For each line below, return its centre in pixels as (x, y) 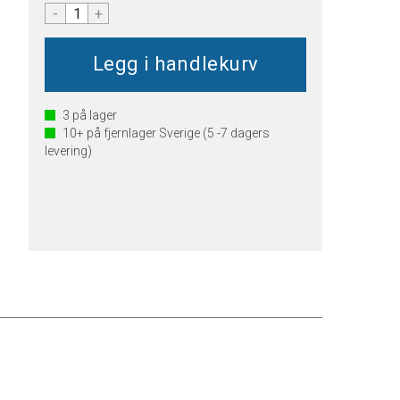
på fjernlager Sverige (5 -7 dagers (177, 133)
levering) (69, 151)
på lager (94, 115)
